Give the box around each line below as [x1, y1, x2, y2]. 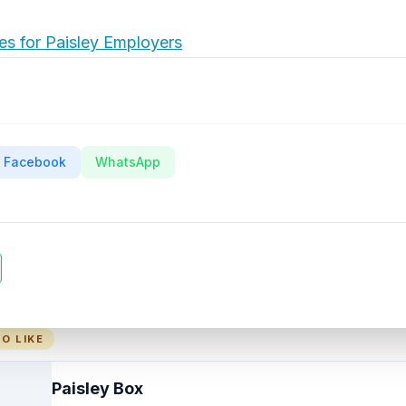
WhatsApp [95, 154, 160, 169]
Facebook [4, 154, 66, 169]
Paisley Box [52, 379, 143, 398]
